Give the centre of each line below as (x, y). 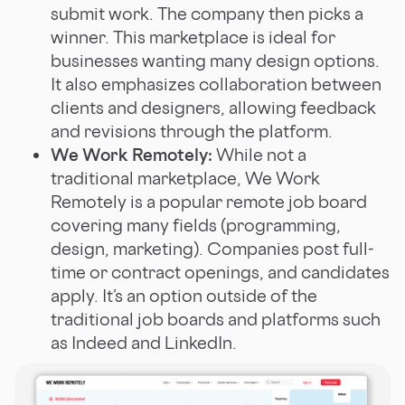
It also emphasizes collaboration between (216, 84)
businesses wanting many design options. (215, 60)
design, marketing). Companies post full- (212, 248)
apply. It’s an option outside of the (184, 295)
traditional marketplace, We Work (185, 178)
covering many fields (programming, (196, 225)
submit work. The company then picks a (207, 13)
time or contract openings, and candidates (220, 272)
